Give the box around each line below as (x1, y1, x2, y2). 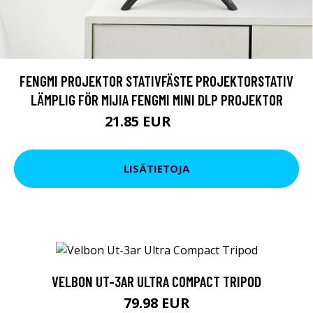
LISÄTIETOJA (124, 161, 189, 176)
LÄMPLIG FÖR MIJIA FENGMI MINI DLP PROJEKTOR (30, 90, 283, 108)
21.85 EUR (104, 111, 175, 131)
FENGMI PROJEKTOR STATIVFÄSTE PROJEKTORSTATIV (20, 71, 293, 89)
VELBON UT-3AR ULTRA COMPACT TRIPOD (52, 272, 261, 290)
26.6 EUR (174, 117, 209, 129)
